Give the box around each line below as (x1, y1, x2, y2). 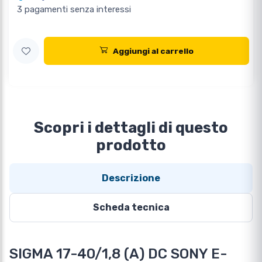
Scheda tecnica (92, 202, 170, 213)
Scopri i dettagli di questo (34, 119, 228, 137)
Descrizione (102, 172, 160, 184)
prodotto (96, 136, 166, 154)
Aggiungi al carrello (112, 46, 194, 56)
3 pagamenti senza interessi (17, 4, 131, 15)
